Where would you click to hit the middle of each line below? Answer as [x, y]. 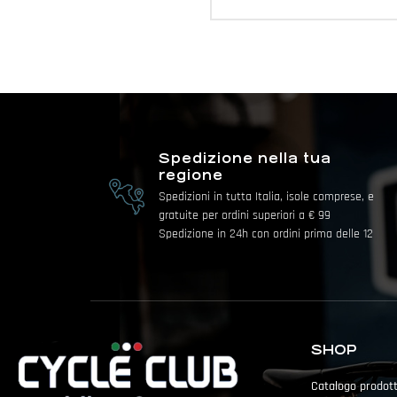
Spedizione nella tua [245, 159]
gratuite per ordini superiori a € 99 [245, 216]
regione [191, 175]
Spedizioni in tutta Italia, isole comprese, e [267, 197]
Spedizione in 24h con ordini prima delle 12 [266, 234]
